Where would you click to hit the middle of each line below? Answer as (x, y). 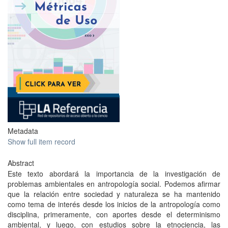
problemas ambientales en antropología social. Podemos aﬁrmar (114, 184)
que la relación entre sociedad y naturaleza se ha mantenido (114, 194)
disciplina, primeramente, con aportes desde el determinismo (114, 214)
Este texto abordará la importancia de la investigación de (114, 174)
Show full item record (41, 141)
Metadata (23, 131)
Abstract (21, 163)
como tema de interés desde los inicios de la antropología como (114, 204)
